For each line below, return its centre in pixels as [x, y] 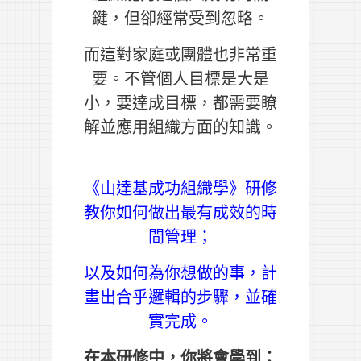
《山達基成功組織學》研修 [180, 188]
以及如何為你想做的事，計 [180, 272]
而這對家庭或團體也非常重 [180, 54]
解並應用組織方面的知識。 [180, 127]
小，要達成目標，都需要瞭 [180, 102]
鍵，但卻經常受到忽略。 [180, 18]
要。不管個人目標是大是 [180, 78]
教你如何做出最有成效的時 [180, 212]
